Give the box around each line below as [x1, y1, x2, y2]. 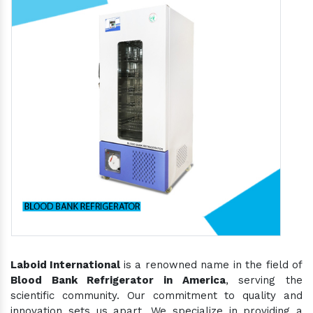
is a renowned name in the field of [123, 258, 303, 271]
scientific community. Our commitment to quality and [10, 289, 303, 302]
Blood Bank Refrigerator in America [10, 273, 226, 286]
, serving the [225, 273, 303, 286]
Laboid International [10, 258, 124, 271]
